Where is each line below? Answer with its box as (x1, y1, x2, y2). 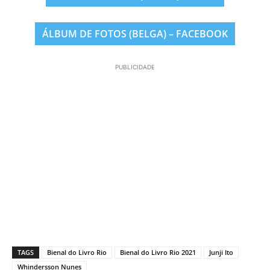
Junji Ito (209, 248, 233, 257)
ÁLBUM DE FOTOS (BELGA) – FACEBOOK (42, 27, 228, 41)
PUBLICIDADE (115, 63, 155, 71)
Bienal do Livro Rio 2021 (120, 248, 196, 257)
